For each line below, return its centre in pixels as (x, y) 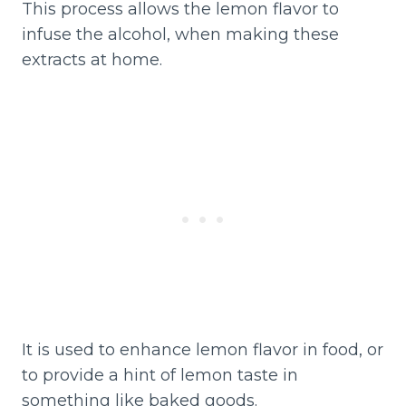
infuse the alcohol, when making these (180, 35)
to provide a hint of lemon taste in (160, 376)
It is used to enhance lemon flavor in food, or (203, 350)
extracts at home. (92, 60)
